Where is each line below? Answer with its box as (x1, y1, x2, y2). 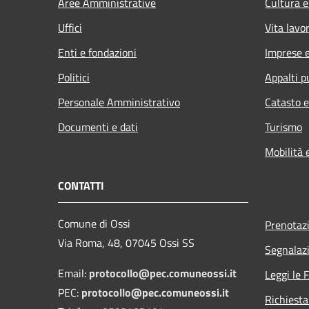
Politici (58, 68, 90, 86)
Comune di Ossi (58, 215, 130, 232)
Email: (58, 264, 89, 281)
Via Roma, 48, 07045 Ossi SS (58, 234, 195, 251)
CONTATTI (58, 177, 104, 194)
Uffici (58, 19, 82, 36)
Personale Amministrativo (58, 93, 180, 110)
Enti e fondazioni (58, 43, 137, 61)
